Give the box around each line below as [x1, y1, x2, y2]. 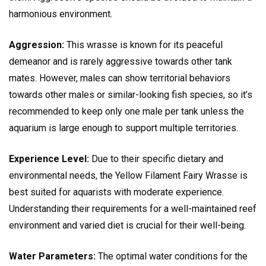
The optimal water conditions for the [96, 251, 248, 262]
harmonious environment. [9, 8, 112, 20]
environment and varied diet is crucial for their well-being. [9, 220, 246, 232]
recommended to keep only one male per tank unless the [9, 106, 244, 118]
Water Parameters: [9, 251, 96, 262]
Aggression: [9, 39, 64, 51]
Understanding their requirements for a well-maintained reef [9, 203, 256, 215]
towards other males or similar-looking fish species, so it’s [9, 89, 252, 101]
